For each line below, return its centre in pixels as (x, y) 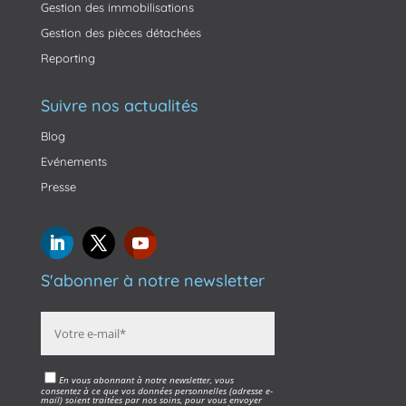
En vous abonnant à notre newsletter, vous (146, 380)
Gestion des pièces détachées (121, 33)
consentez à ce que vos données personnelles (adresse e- (156, 391)
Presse (58, 187)
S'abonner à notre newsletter (152, 281)
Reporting (68, 58)
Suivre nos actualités (119, 106)
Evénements (73, 162)
